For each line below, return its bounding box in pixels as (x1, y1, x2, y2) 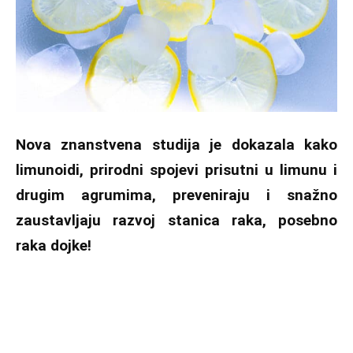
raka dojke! (16, 236, 91, 255)
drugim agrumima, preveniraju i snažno (16, 186, 337, 205)
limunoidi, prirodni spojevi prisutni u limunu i (16, 161, 337, 180)
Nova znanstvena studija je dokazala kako (16, 136, 337, 154)
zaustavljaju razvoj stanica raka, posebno (16, 211, 337, 230)
